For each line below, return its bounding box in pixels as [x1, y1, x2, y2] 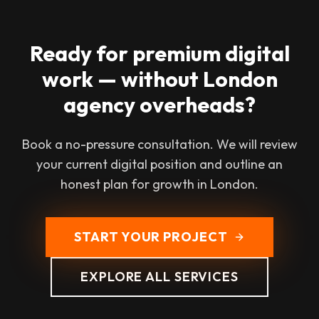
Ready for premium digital [29, 40, 290, 68]
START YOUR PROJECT [74, 229, 228, 246]
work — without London [41, 66, 278, 93]
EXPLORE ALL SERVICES [80, 268, 239, 286]
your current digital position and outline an [36, 156, 283, 173]
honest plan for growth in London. [61, 176, 258, 193]
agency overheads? [63, 91, 256, 119]
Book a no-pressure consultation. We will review [21, 136, 298, 153]
